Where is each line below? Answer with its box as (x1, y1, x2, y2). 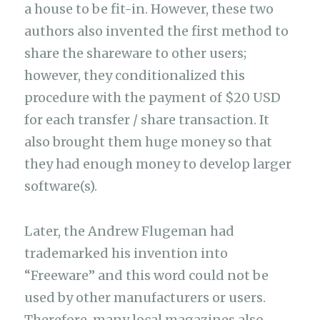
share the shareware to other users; (24, 45, 247, 62)
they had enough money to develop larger (24, 156, 292, 173)
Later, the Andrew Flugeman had (24, 222, 235, 239)
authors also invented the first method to (24, 23, 289, 40)
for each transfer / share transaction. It (24, 111, 270, 129)
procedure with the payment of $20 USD (24, 89, 281, 106)
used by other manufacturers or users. (24, 289, 266, 306)
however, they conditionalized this (24, 67, 246, 84)
